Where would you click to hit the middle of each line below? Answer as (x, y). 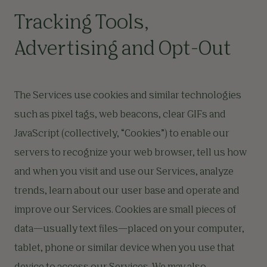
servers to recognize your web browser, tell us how (131, 153)
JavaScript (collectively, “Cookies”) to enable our (122, 134)
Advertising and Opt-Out (123, 49)
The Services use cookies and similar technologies (128, 96)
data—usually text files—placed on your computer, (129, 229)
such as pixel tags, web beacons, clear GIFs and (120, 115)
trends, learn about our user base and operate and (127, 191)
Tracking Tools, (82, 23)
